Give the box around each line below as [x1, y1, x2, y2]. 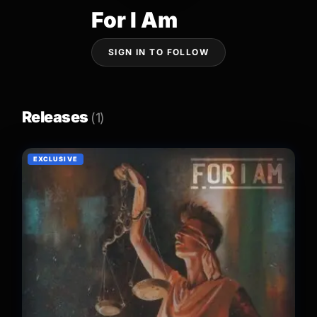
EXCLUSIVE [33, 155, 78, 163]
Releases [22, 107, 91, 126]
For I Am [91, 6, 178, 33]
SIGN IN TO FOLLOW [108, 47, 209, 58]
